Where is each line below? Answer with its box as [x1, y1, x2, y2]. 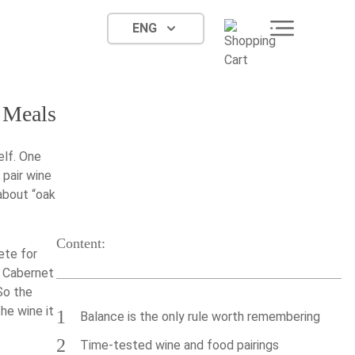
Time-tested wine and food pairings [80, 338, 279, 353]
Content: [56, 235, 105, 251]
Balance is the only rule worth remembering [80, 309, 320, 324]
